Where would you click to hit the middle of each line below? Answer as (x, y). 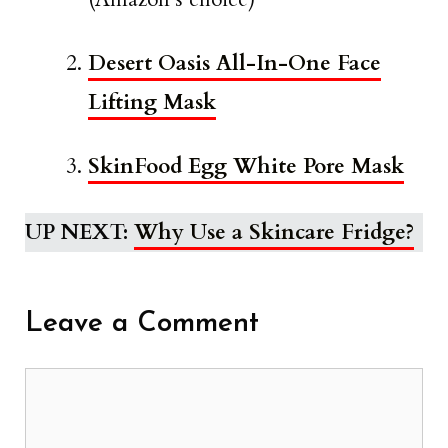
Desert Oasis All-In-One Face (234, 63)
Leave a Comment (142, 324)
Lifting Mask (152, 102)
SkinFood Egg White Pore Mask (246, 166)
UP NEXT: (76, 232)
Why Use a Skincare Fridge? (274, 232)
